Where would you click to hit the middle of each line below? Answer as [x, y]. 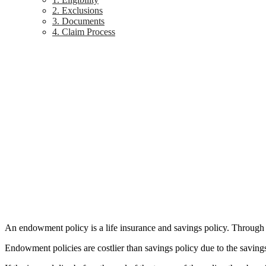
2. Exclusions [77, 10]
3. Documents [78, 21]
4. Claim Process [84, 31]
